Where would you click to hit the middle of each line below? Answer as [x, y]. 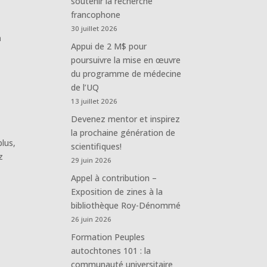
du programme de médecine [126, 73]
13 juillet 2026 [94, 101]
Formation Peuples [108, 237]
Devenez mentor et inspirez [126, 119]
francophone [96, 14]
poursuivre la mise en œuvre [126, 60]
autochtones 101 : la [111, 250]
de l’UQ [85, 87]
